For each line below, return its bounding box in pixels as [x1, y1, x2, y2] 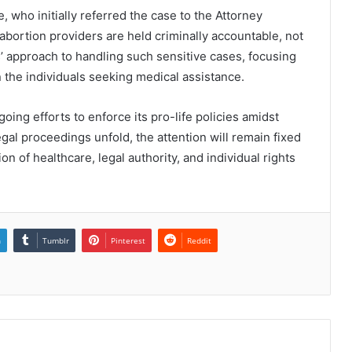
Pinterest [111, 234, 145, 246]
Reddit [187, 234, 211, 246]
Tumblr [42, 234, 69, 246]
